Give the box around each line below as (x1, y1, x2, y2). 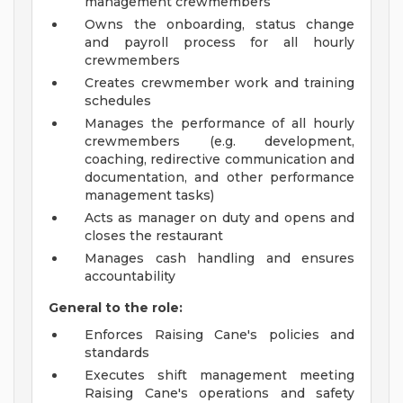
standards (85, 345, 149, 362)
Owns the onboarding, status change (85, 16, 354, 33)
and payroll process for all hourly (85, 34, 354, 51)
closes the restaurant (85, 228, 223, 245)
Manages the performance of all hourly (85, 115, 354, 132)
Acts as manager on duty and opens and (85, 210, 354, 227)
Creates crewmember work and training (85, 75, 354, 92)
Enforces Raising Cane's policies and (85, 327, 354, 344)
